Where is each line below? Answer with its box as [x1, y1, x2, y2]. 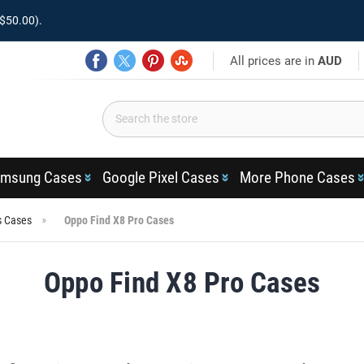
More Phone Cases [239, 168, 355, 187]
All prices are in [230, 53, 318, 68]
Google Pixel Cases [102, 168, 219, 187]
